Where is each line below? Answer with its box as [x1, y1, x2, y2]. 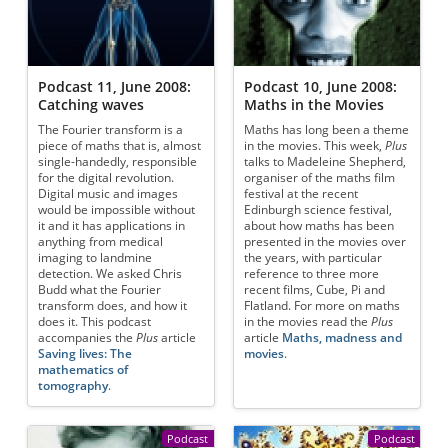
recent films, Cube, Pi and [244, 282, 386, 298]
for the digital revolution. [38, 170, 175, 186]
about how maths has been [244, 218, 395, 234]
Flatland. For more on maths [244, 298, 401, 314]
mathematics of [38, 362, 129, 378]
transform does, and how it [38, 298, 188, 314]
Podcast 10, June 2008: [244, 76, 398, 96]
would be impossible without [38, 202, 196, 218]
